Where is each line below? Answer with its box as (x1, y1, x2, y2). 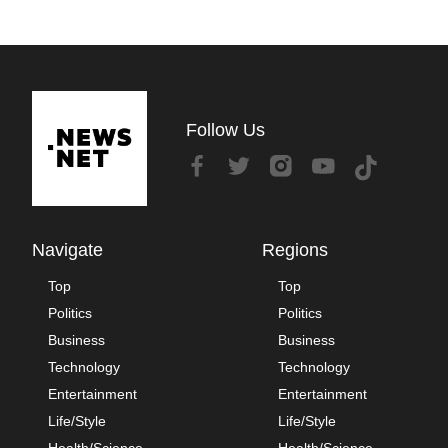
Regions (262, 239, 329, 260)
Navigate (32, 239, 103, 260)
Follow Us (185, 120, 265, 141)
